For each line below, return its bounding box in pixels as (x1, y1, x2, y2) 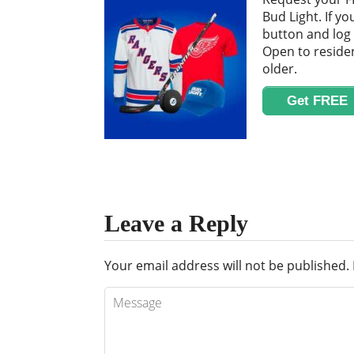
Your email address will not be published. (104, 257, 349, 275)
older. (262, 60, 297, 78)
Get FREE (287, 92, 348, 108)
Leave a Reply (104, 210, 248, 237)
